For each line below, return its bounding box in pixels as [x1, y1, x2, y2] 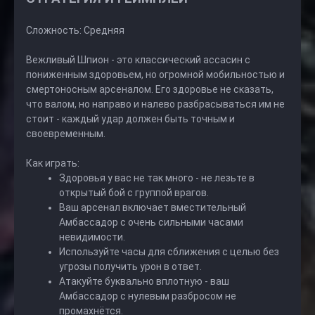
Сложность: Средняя [26, 25, 124, 36]
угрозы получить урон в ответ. [59, 261, 202, 272]
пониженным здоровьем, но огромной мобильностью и [26, 69, 285, 80]
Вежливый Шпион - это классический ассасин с [26, 54, 250, 65]
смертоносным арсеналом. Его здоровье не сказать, [26, 84, 274, 95]
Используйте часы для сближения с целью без [59, 246, 279, 257]
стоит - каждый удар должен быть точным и [26, 113, 235, 124]
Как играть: [26, 157, 79, 169]
